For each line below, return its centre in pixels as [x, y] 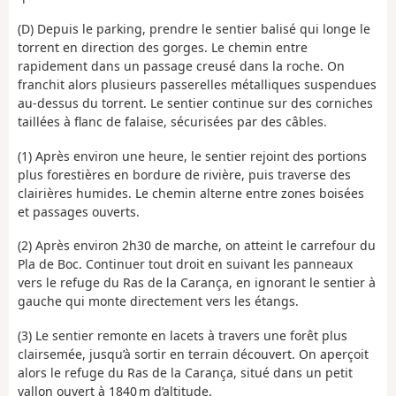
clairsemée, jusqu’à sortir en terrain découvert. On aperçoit [193, 354]
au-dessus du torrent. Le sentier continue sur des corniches [195, 103]
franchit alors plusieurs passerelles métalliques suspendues [197, 84]
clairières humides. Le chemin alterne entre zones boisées [191, 193]
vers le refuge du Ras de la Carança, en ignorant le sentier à [197, 282]
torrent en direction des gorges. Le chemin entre [163, 47]
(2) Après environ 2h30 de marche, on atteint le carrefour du [197, 245]
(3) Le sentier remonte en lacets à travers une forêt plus [183, 335]
